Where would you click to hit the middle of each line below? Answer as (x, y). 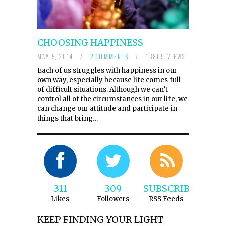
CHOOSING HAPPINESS (90, 42)
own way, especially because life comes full (109, 80)
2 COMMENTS (109, 56)
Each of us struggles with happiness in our (107, 70)
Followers (113, 199)
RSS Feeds (166, 199)
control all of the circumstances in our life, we (112, 99)
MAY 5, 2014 (56, 56)
